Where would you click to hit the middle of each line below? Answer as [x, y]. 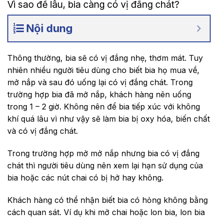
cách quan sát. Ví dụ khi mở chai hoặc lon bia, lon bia [106, 212]
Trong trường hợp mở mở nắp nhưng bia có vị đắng [103, 153]
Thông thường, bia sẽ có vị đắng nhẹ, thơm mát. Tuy [105, 58]
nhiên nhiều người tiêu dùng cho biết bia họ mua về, [103, 70]
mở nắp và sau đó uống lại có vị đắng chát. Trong [100, 82]
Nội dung [49, 28]
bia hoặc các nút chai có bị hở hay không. [87, 178]
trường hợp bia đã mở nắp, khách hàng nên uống [99, 95]
